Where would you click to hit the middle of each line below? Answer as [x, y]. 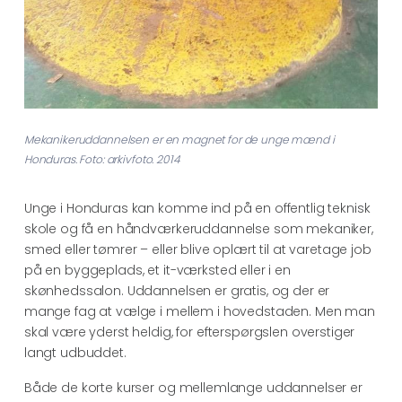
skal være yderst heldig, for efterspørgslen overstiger [189, 332]
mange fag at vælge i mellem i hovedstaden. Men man [199, 311]
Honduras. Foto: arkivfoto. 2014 [102, 159]
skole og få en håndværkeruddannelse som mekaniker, [198, 228]
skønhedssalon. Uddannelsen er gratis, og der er [177, 290]
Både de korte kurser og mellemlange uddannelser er [193, 387]
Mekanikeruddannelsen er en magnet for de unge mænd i [179, 139]
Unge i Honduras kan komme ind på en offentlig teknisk [197, 208]
